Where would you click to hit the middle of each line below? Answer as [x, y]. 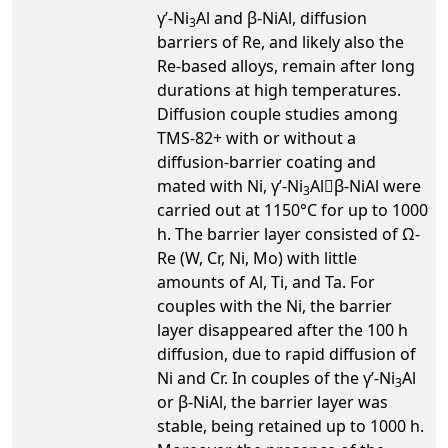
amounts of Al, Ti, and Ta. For [266, 281]
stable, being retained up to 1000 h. [290, 425]
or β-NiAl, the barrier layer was [272, 401]
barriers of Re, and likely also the [280, 41]
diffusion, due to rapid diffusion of [286, 353]
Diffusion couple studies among [277, 113]
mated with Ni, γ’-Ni [230, 185]
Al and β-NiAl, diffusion [281, 17]
